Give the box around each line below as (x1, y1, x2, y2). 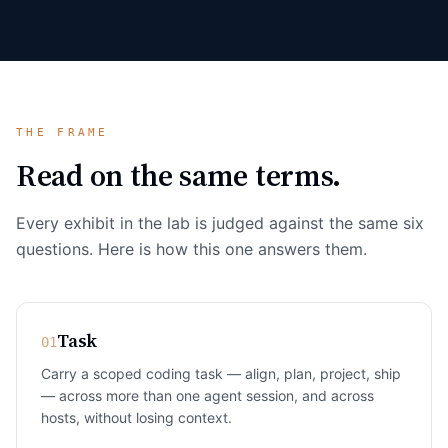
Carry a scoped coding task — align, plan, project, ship (41, 365, 401, 382)
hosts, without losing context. (41, 409, 232, 426)
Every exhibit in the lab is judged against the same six (16, 213, 424, 233)
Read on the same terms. (16, 155, 342, 196)
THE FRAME (16, 126, 109, 139)
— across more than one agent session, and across (41, 387, 374, 404)
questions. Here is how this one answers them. (16, 239, 367, 259)
